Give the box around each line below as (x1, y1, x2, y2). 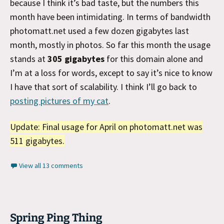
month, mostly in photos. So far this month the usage (10, 38, 210, 50)
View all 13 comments (19, 160, 83, 170)
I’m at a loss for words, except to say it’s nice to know (10, 66, 212, 78)
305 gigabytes (47, 52, 104, 64)
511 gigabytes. (10, 134, 64, 146)
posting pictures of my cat (10, 94, 108, 106)
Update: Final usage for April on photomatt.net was (10, 120, 202, 132)
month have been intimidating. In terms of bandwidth (10, 10, 210, 22)
